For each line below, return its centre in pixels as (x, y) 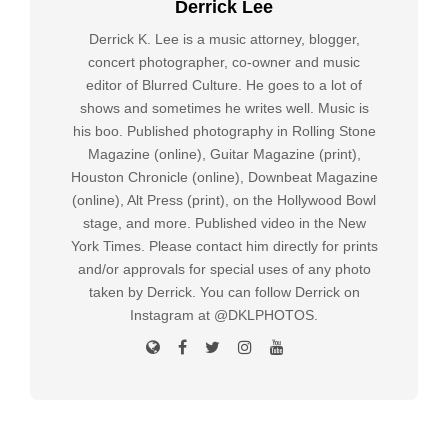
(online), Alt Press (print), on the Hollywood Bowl (224, 200)
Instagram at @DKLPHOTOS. (224, 315)
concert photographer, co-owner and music (224, 62)
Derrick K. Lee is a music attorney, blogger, (224, 39)
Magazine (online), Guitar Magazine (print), (224, 154)
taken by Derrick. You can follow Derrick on (224, 292)
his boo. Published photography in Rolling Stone (224, 131)
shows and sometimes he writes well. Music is (224, 108)
